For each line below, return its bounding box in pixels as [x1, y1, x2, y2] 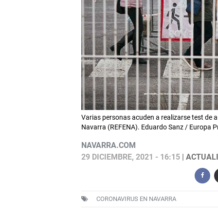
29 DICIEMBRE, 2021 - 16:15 [81, 152, 180, 162]
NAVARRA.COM [81, 141, 136, 150]
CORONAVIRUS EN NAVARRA [96, 195, 176, 203]
